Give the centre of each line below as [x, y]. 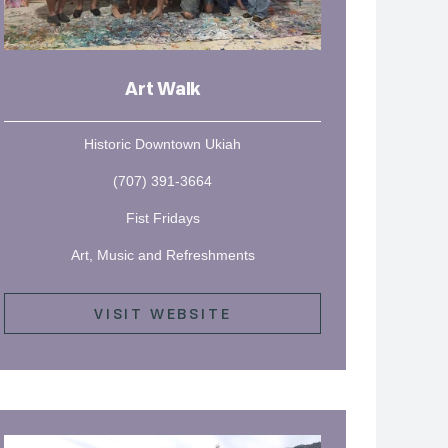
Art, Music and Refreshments [162, 255]
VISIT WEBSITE [162, 314]
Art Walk [163, 89]
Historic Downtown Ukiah [163, 143]
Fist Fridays [162, 218]
